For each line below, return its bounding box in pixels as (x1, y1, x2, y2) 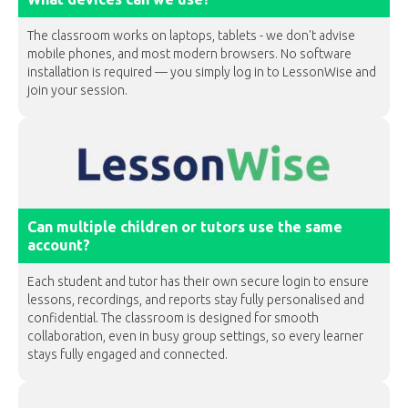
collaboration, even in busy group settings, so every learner (27, 329, 363, 343)
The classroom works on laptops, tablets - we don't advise (27, 28, 355, 43)
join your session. (27, 83, 127, 97)
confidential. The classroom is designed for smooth (27, 311, 319, 325)
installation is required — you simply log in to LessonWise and (27, 65, 376, 79)
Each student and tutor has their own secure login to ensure (27, 274, 369, 289)
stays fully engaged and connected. (27, 347, 228, 362)
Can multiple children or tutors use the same (27, 219, 342, 235)
